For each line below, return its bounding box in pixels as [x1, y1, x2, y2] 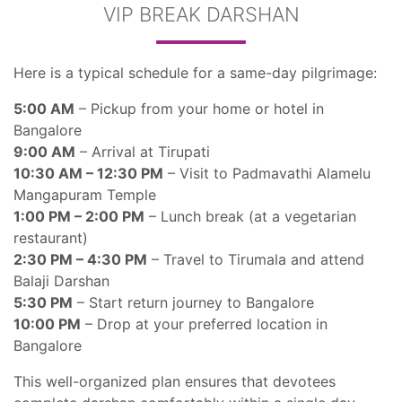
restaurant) [13, 229, 88, 247]
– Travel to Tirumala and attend [147, 250, 364, 268]
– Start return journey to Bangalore [73, 293, 314, 311]
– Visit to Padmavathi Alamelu [163, 164, 371, 182]
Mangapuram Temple [13, 186, 156, 204]
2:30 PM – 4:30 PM [13, 250, 147, 268]
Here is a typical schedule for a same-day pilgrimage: [13, 64, 377, 82]
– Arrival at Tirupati [75, 143, 210, 161]
